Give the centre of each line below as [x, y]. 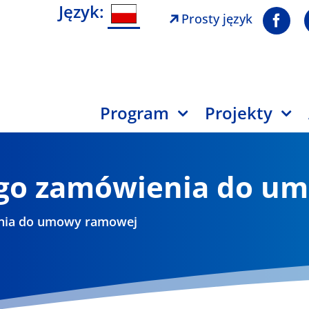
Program [135, 112]
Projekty [239, 112]
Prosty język [217, 19]
